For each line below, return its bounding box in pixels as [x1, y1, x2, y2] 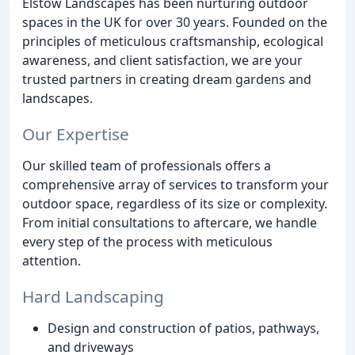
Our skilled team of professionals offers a [22, 156, 271, 174]
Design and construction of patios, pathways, [48, 319, 319, 337]
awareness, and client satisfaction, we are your [22, 52, 303, 69]
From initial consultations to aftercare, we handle [22, 213, 317, 231]
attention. [22, 251, 81, 269]
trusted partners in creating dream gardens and [22, 71, 311, 88]
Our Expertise [22, 122, 129, 145]
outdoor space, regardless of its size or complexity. [22, 194, 327, 212]
